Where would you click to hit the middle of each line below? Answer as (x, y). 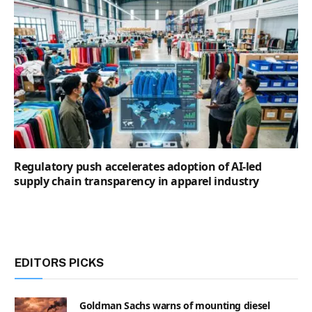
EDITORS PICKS (59, 262)
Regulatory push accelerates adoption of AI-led (138, 166)
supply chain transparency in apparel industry (137, 181)
